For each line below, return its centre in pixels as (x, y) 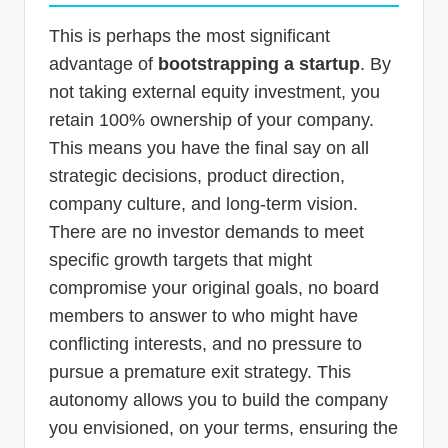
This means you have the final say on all (209, 147)
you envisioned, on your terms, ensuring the (223, 427)
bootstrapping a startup (259, 63)
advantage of (103, 63)
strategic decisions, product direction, (197, 175)
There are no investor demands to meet (206, 231)
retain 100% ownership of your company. (211, 119)
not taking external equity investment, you (214, 91)
